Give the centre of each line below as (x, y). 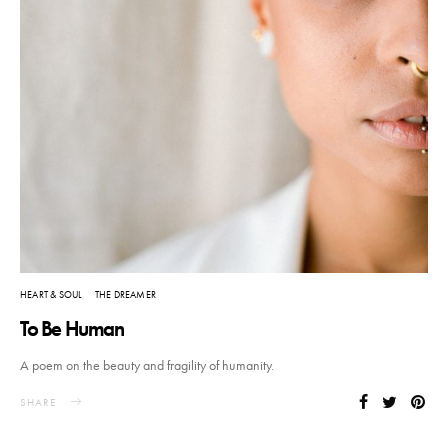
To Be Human (72, 329)
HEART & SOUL (51, 295)
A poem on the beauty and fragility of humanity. (147, 365)
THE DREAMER (125, 295)
